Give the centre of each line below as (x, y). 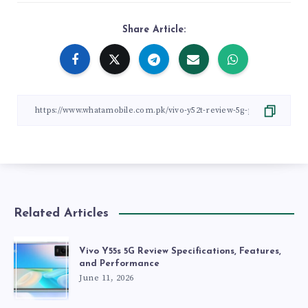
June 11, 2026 (107, 278)
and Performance (119, 263)
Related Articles (61, 213)
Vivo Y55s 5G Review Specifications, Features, (180, 251)
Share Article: (154, 30)
